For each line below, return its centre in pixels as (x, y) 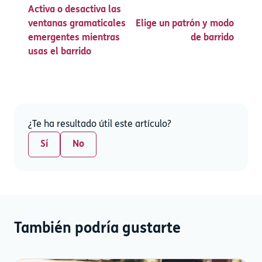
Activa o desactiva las (75, 10)
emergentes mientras (74, 38)
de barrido (212, 38)
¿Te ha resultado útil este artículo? (100, 125)
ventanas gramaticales (77, 24)
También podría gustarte (97, 229)
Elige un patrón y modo (185, 24)
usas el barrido (60, 52)
